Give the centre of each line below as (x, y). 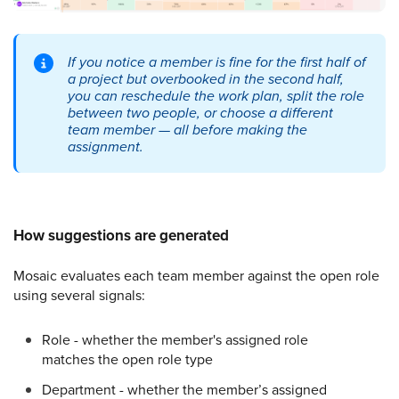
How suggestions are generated (121, 236)
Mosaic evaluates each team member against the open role (196, 276)
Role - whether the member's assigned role (175, 340)
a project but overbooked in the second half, (206, 79)
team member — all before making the (187, 130)
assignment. (106, 147)
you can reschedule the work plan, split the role (216, 96)
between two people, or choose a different (200, 113)
